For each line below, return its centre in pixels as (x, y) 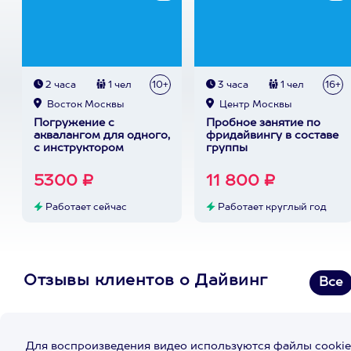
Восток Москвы (84, 105)
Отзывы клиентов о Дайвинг (146, 281)
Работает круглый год (271, 208)
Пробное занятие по (263, 123)
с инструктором (78, 148)
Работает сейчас (85, 208)
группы (226, 148)
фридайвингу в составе (272, 136)
